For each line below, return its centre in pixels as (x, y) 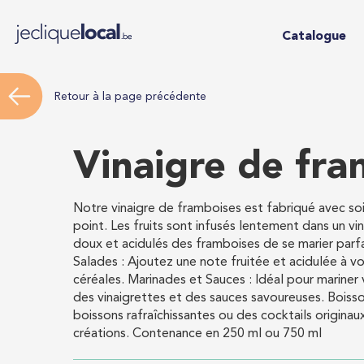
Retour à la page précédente (130, 96)
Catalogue (314, 37)
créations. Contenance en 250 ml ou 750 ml (197, 334)
